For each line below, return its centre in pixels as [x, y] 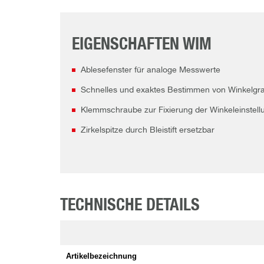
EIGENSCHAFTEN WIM [142, 45]
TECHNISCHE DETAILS [130, 206]
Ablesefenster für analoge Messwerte [151, 70]
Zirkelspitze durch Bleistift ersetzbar [148, 131]
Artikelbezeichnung [101, 256]
